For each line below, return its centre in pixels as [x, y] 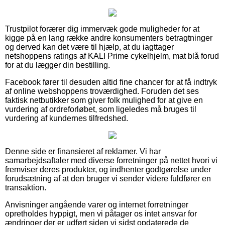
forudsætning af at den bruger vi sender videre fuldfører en [108, 178]
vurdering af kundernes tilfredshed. [67, 118]
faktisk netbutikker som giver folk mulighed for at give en [104, 100]
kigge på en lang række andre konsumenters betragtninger [109, 38]
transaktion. [26, 187]
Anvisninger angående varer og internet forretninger [97, 204]
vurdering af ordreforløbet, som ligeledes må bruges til [101, 109]
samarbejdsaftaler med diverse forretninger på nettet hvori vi [111, 160]
